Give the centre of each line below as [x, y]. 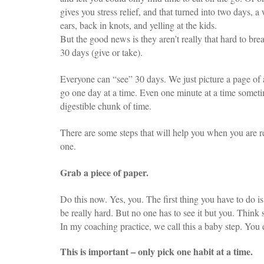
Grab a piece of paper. [104, 172]
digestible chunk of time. [106, 105]
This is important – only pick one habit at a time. [156, 251]
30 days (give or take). [101, 52]
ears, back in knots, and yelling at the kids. [138, 25]
